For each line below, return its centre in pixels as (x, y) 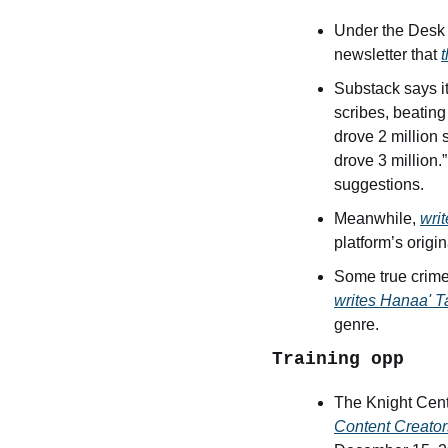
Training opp (338, 359)
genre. (358, 325)
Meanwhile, (377, 219)
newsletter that (387, 55)
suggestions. (379, 185)
